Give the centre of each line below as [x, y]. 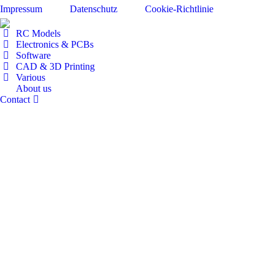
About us [34, 88]
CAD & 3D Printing [55, 66]
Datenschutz [94, 9]
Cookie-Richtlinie [179, 9]
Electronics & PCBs [55, 44]
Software [33, 55]
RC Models [38, 33]
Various [31, 77]
